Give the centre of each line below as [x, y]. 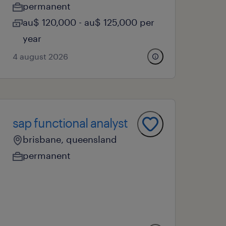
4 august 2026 [41, 56]
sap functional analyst [70, 123]
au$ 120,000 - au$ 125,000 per [89, 22]
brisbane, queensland [70, 139]
